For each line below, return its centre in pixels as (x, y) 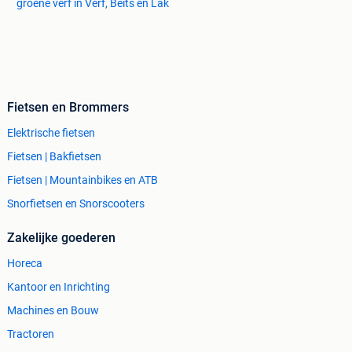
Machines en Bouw (53, 311)
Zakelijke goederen (61, 238)
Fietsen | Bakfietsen (54, 157)
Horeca (25, 264)
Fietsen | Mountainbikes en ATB (82, 180)
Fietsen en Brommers (68, 108)
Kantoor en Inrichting (59, 287)
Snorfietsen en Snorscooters (76, 204)
